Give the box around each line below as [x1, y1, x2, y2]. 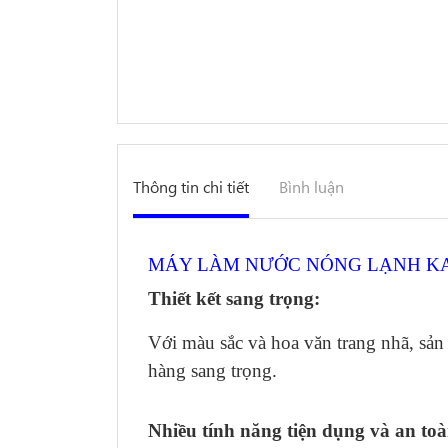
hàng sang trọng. [148, 360, 277, 381]
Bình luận [279, 176, 344, 197]
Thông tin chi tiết [133, 176, 249, 197]
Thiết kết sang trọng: [148, 288, 320, 309]
